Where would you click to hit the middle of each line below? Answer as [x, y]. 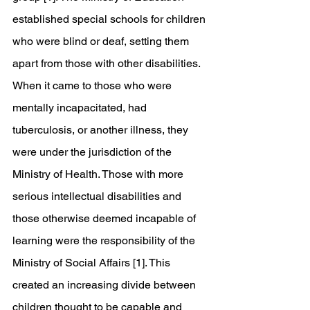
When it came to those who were [93, 85]
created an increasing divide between [106, 285]
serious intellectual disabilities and [98, 196]
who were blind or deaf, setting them [102, 41]
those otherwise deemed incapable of [106, 218]
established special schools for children [110, 19]
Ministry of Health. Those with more [99, 174]
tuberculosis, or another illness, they [102, 130]
